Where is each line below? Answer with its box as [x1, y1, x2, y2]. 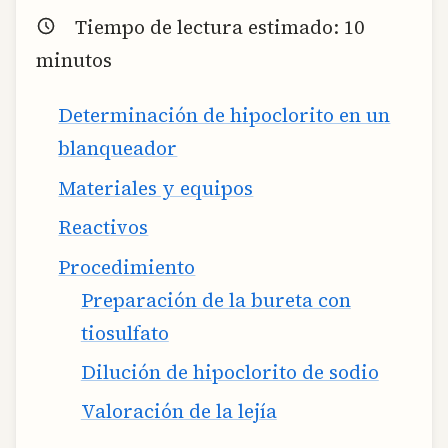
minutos [36, 47, 112, 73]
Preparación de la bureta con [80, 286, 351, 313]
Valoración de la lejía [80, 398, 277, 425]
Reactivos [58, 214, 149, 241]
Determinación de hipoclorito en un [58, 102, 391, 129]
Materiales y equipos [58, 174, 254, 201]
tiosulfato [80, 319, 169, 346]
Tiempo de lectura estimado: [75, 14, 344, 40]
